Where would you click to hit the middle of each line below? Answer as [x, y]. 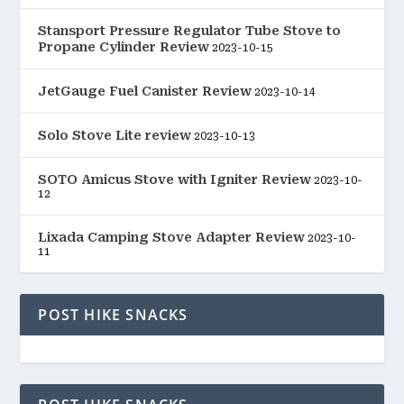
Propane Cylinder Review [124, 47]
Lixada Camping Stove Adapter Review [172, 238]
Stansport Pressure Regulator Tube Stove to [190, 31]
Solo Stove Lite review [115, 136]
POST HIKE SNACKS [113, 315]
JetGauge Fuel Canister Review [145, 92]
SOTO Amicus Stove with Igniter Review [175, 180]
